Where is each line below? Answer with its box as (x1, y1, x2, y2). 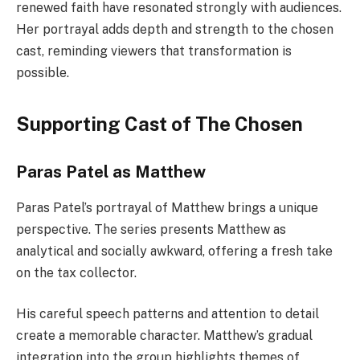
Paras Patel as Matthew (16, 162, 206, 182)
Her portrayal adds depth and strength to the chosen (16, 22, 333, 38)
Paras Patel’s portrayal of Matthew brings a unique (16, 199, 318, 215)
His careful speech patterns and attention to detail (16, 306, 319, 322)
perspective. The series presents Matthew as (16, 221, 286, 237)
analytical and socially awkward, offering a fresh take (16, 243, 333, 259)
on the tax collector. (16, 264, 137, 280)
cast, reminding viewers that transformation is (16, 43, 292, 59)
